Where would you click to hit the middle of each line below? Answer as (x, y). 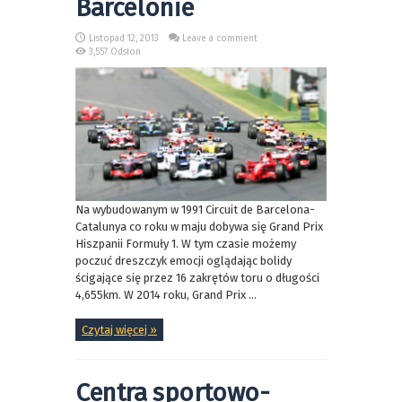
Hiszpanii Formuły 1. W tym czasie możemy (186, 244)
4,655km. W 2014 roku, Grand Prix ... (166, 295)
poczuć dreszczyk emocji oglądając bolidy (184, 261)
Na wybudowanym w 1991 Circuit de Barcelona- (195, 210)
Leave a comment (220, 38)
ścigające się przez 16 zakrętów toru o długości (197, 278)
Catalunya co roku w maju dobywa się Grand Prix (199, 227)
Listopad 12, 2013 (124, 38)
